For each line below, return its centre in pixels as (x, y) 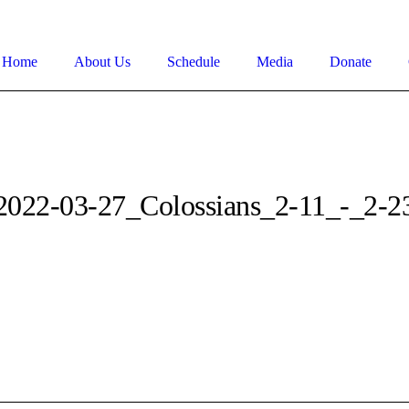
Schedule (193, 61)
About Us (102, 61)
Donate (350, 61)
